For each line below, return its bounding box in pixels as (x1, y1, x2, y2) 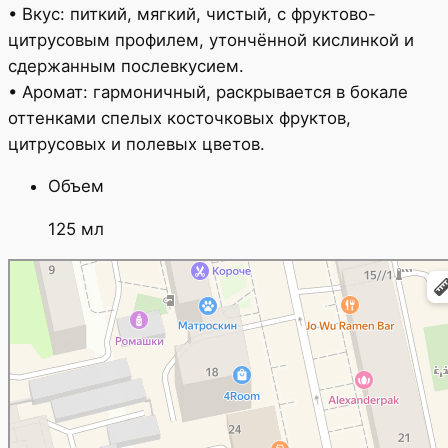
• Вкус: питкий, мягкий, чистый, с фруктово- (8, 3, 376, 24)
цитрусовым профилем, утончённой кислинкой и (8, 29, 414, 50)
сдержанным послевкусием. (8, 55, 244, 76)
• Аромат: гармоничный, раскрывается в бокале (8, 81, 408, 102)
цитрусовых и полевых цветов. (8, 133, 265, 154)
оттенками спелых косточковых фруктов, (8, 107, 351, 128)
